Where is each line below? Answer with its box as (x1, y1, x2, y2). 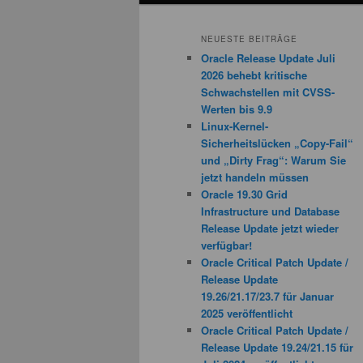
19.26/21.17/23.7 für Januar (201, 288, 334, 305)
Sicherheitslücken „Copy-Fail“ (201, 135, 353, 152)
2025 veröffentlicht (201, 305, 293, 322)
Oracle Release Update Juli (201, 50, 335, 66)
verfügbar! (201, 237, 252, 254)
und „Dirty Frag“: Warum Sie (201, 152, 346, 169)
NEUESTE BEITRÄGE (201, 33, 297, 45)
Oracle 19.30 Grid (201, 186, 288, 203)
